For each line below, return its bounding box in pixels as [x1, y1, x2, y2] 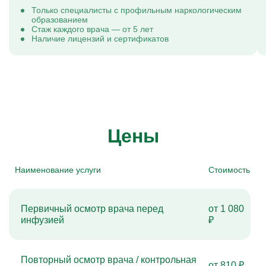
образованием [31, 15, 88, 24]
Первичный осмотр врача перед [21, 204, 163, 214]
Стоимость [208, 165, 250, 175]
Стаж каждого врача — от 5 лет [31, 24, 153, 34]
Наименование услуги [15, 165, 101, 175]
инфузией [21, 215, 64, 225]
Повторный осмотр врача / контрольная [21, 255, 197, 265]
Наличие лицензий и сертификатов [31, 34, 169, 43]
